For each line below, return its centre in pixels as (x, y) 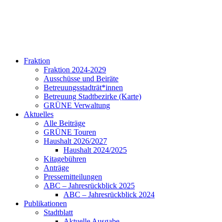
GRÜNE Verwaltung (77, 105)
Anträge (56, 168)
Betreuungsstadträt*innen (83, 87)
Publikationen (45, 203)
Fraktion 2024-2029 (75, 70)
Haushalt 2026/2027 (75, 141)
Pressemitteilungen (73, 177)
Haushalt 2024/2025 (95, 150)
